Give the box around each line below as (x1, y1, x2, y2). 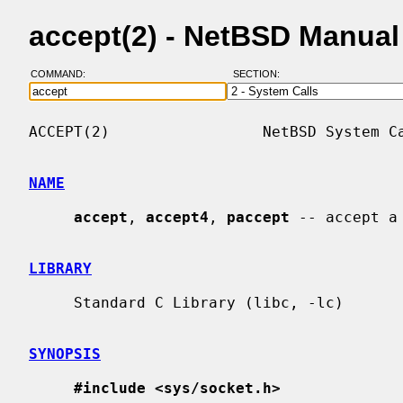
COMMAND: (30, 68, 96, 80)
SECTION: (232, 68, 288, 80)
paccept (227, 208, 290, 226)
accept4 (146, 208, 209, 226)
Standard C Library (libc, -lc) (29, 293, 74, 311)
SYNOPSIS (29, 345, 101, 363)
